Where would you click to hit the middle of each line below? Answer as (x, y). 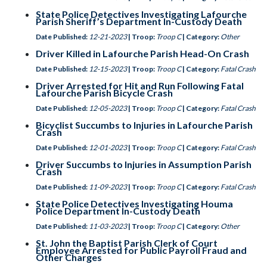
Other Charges (69, 257)
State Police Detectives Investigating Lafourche (141, 14)
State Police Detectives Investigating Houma (134, 204)
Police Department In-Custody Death (118, 211)
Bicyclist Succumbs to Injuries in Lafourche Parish (144, 125)
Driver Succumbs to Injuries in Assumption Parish (144, 164)
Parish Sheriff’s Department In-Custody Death (139, 21)
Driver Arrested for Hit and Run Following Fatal (140, 86)
